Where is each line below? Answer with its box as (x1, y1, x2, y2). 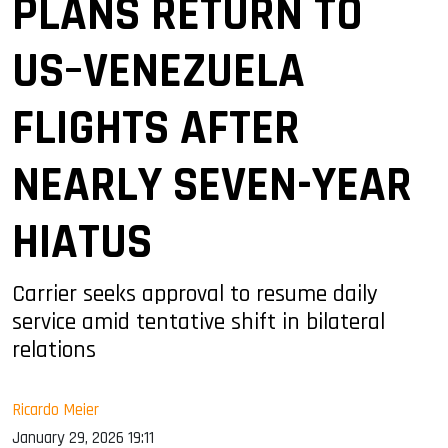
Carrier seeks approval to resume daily (12, 278, 378, 309)
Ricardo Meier (12, 398, 99, 421)
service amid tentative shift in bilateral (12, 306, 385, 337)
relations (12, 334, 96, 365)
